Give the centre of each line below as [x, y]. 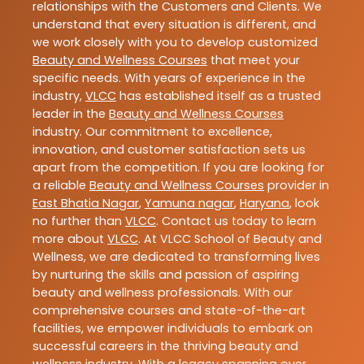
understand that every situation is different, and [174, 24]
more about [70, 238]
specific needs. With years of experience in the [169, 78]
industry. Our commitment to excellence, [152, 131]
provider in [297, 185]
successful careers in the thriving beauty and [165, 346]
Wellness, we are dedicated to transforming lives [176, 256]
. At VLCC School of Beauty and [230, 238]
